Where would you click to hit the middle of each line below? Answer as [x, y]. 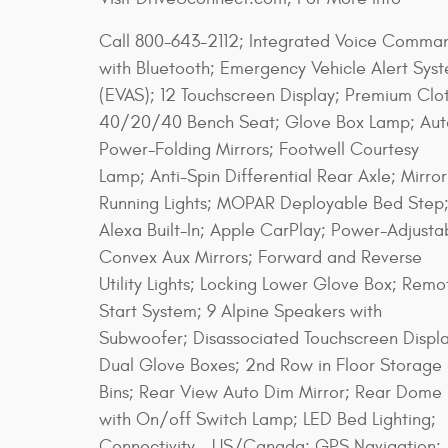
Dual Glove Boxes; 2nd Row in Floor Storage [270, 365]
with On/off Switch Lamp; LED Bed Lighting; [267, 419]
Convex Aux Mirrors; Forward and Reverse [260, 257]
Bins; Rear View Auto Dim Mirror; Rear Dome [270, 392]
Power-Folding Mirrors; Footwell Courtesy [259, 149]
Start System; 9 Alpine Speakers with [240, 311]
